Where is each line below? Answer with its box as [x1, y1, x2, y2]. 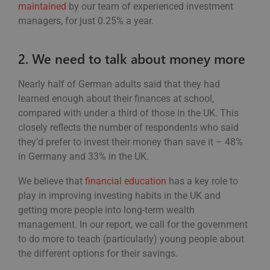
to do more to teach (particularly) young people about [18, 233, 244, 245]
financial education [85, 175, 166, 187]
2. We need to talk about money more [18, 49, 245, 68]
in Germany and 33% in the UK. [18, 151, 151, 163]
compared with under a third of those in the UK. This [18, 107, 239, 119]
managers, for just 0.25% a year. [18, 15, 156, 27]
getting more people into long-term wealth [18, 204, 195, 216]
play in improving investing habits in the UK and [18, 190, 221, 202]
